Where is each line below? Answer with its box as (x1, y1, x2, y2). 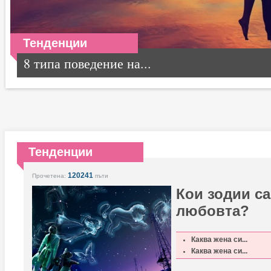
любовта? (176, 203, 249, 219)
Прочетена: (32, 172, 68, 179)
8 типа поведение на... (24, 54, 151, 72)
